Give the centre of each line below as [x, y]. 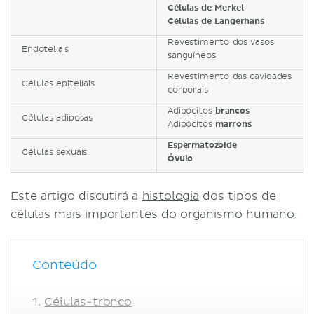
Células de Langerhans [216, 21]
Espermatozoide [202, 145]
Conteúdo [64, 265]
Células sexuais [55, 152]
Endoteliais [46, 49]
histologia [170, 196]
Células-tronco [88, 302]
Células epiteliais [58, 83]
